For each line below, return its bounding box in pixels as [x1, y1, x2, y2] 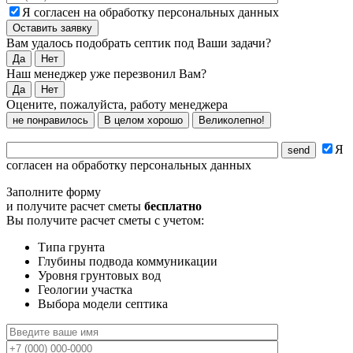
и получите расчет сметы [6, 199, 144, 213]
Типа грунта [38, 240, 105, 254]
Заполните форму [6, 184, 101, 199]
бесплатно [144, 199, 202, 213]
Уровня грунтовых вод [38, 268, 161, 282]
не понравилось [13, 113, 88, 126]
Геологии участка [38, 282, 132, 296]
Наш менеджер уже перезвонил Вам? [6, 66, 206, 80]
